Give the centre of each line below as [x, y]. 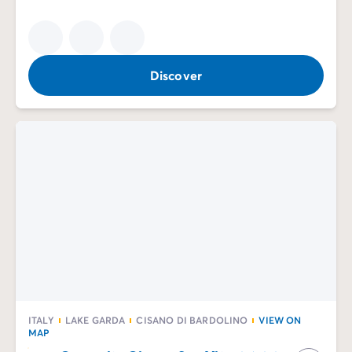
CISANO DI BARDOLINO [192, 320]
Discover [176, 75]
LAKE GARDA [95, 320]
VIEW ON [280, 320]
